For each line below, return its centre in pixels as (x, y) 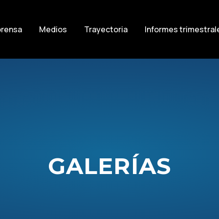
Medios (53, 29)
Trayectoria (106, 29)
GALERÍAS (109, 166)
